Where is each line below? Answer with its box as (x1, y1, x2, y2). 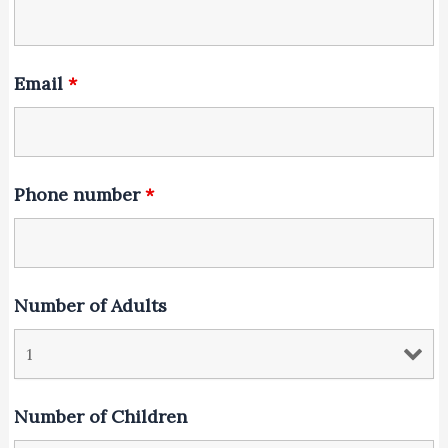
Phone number (13, 183, 145, 206)
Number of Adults (13, 294, 167, 317)
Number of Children (13, 405, 187, 428)
